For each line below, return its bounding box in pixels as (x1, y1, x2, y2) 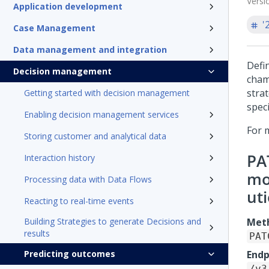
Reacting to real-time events (24, 195, 134, 207)
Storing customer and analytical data (24, 130, 166, 142)
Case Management (13, 22, 95, 34)
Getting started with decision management (24, 87, 190, 98)
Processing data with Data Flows (24, 174, 152, 185)
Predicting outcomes (24, 248, 115, 259)
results (24, 228, 50, 239)
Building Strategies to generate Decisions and (24, 216, 201, 227)
